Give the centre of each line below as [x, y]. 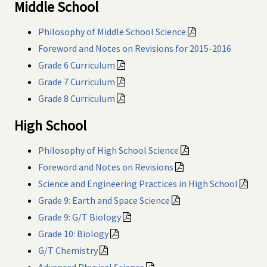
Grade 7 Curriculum [77, 82]
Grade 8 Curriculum [77, 99]
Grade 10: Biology [73, 233]
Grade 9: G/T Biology [80, 217]
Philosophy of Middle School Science [112, 32]
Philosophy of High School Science [108, 150]
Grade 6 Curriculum [77, 65]
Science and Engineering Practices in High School [138, 183]
